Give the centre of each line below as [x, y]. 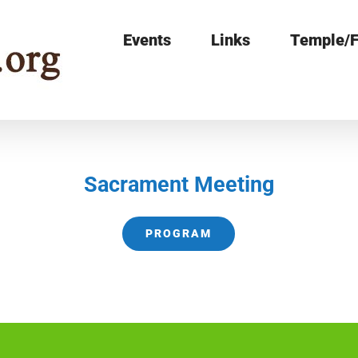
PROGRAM [179, 233]
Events [147, 40]
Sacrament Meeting [179, 185]
